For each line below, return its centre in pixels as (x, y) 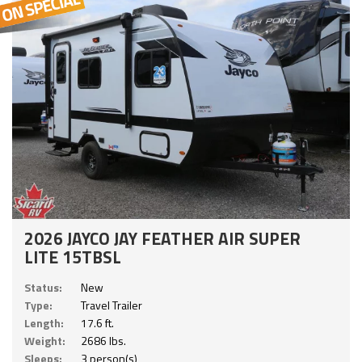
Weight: (45, 341)
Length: (44, 323)
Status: (43, 288)
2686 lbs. (103, 341)
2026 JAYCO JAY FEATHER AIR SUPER (162, 239)
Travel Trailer (112, 305)
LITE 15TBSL (73, 257)
